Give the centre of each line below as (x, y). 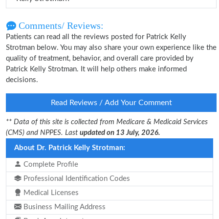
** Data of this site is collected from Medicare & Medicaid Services (107, 122)
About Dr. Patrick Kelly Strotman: (70, 148)
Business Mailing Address (64, 207)
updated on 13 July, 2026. (120, 133)
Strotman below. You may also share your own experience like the (111, 48)
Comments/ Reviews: (60, 25)
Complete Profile (50, 164)
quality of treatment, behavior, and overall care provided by (100, 58)
